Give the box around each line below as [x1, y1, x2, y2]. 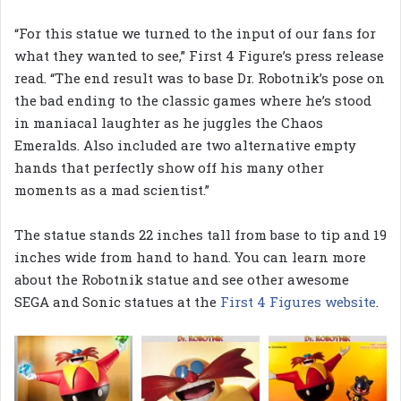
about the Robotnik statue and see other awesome [14, 270, 349, 289]
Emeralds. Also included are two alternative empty [14, 136, 356, 155]
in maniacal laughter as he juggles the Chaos [14, 114, 323, 132]
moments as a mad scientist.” [14, 181, 209, 200]
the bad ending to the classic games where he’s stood [14, 91, 371, 110]
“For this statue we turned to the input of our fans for [14, 24, 376, 43]
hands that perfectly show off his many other [14, 158, 324, 177]
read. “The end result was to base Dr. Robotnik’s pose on [14, 69, 385, 88]
